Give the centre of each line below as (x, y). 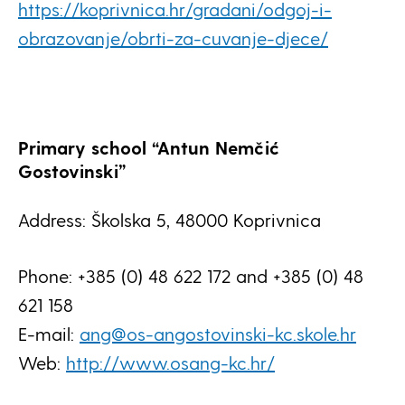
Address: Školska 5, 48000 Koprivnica (170, 220)
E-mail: (49, 334)
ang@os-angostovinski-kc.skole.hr (218, 334)
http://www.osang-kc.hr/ (170, 363)
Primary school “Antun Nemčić (149, 147)
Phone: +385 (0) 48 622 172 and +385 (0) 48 (191, 276)
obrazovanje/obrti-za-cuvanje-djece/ (173, 38)
